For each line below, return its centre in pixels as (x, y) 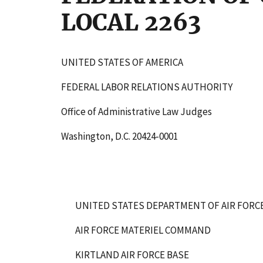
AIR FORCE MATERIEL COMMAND (143, 230)
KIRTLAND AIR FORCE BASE (132, 254)
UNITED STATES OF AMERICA (122, 62)
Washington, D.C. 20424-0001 (119, 136)
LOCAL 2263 (131, 23)
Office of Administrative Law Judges (136, 111)
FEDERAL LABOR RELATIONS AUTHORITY (147, 87)
